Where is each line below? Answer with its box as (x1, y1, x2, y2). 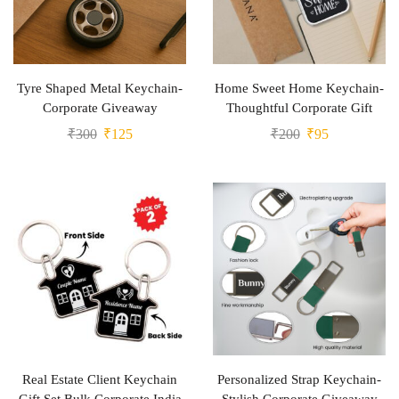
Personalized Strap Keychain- (217, 372, 381, 387)
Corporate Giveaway (42, 101, 158, 115)
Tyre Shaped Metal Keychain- (17, 81, 183, 95)
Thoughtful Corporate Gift (226, 101, 372, 115)
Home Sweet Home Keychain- (215, 81, 384, 95)
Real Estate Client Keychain (22, 372, 177, 387)
